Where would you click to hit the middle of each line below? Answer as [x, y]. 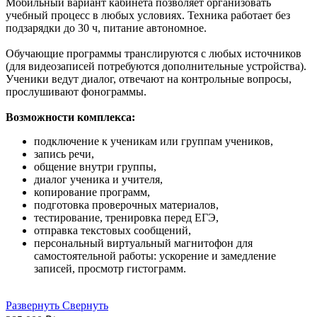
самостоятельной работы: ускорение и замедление [155, 255]
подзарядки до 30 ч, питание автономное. [108, 28]
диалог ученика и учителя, [98, 179]
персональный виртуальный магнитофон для [143, 243]
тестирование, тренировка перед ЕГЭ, [128, 217]
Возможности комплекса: [72, 117]
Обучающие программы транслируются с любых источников [154, 53]
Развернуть [33, 305]
